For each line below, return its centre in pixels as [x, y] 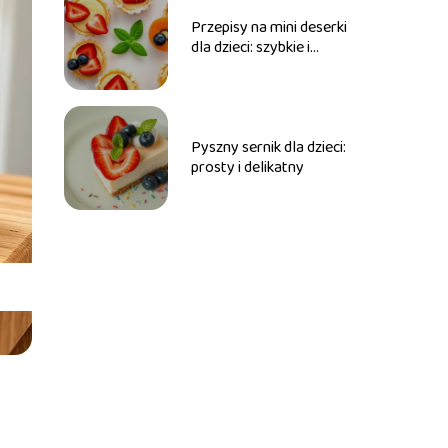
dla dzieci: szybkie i [250, 47]
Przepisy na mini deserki [268, 27]
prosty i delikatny [247, 167]
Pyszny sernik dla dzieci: [268, 147]
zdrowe [215, 67]
